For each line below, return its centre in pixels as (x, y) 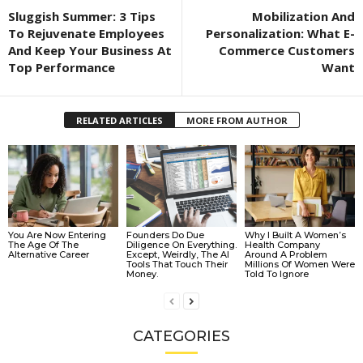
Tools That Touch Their (177, 265)
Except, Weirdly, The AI (177, 255)
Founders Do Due (165, 235)
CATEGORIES (181, 337)
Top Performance (62, 67)
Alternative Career (49, 255)
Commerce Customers (287, 50)
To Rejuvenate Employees (86, 33)
